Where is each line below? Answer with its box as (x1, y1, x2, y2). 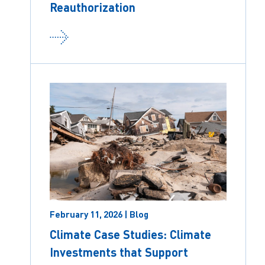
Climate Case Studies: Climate (50, 227, 212, 241)
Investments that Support (50, 244, 189, 259)
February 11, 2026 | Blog (50, 208, 149, 219)
